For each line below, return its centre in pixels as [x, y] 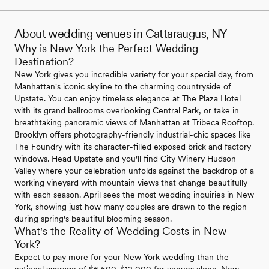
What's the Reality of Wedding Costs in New [121, 231]
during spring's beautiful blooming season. [93, 218]
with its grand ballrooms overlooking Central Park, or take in [127, 110]
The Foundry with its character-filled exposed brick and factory [133, 146]
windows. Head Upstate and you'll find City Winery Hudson [125, 158]
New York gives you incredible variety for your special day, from [134, 74]
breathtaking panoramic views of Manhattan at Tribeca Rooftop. [134, 122]
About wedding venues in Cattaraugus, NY [121, 33]
